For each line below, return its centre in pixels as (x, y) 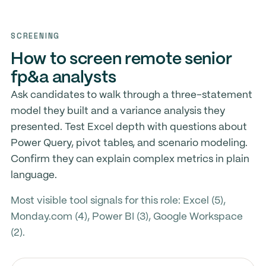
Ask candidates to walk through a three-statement (131, 95)
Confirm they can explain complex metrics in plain (130, 159)
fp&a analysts (63, 78)
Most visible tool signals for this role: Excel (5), (118, 201)
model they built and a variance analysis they (118, 111)
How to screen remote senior (121, 60)
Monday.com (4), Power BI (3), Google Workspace (126, 217)
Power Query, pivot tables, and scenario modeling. (129, 143)
